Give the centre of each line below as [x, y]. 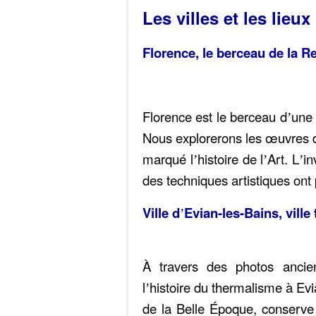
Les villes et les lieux [226, 18]
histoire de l [230, 159]
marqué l [168, 159]
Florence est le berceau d [215, 116]
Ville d [161, 213]
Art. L [284, 159]
